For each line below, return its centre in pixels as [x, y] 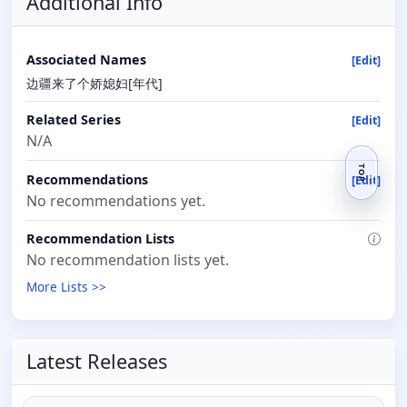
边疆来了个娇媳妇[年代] [94, 84]
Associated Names [86, 59]
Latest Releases [97, 362]
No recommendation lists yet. [128, 260]
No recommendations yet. [116, 200]
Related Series [74, 119]
